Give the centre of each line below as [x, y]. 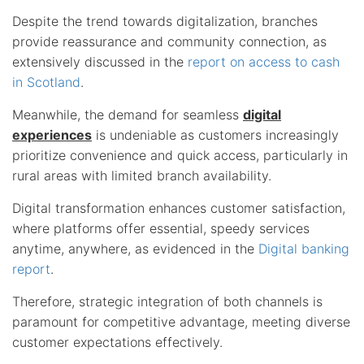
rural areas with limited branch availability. [142, 175]
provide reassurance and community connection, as [169, 41]
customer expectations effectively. [117, 342]
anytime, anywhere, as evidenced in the [135, 248]
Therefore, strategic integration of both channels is [167, 301]
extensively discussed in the [100, 61]
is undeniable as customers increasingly [215, 134]
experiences [52, 134]
